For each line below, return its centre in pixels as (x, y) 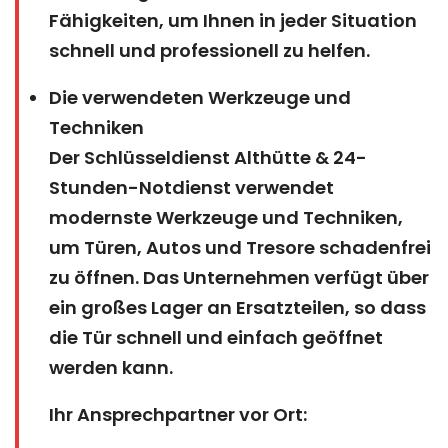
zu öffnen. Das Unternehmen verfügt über (239, 277)
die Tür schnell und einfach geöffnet (216, 337)
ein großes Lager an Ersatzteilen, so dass (237, 307)
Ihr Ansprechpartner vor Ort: (178, 414)
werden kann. (111, 367)
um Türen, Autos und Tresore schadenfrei (240, 247)
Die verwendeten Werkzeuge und (200, 97)
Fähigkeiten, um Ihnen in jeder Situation (233, 20)
